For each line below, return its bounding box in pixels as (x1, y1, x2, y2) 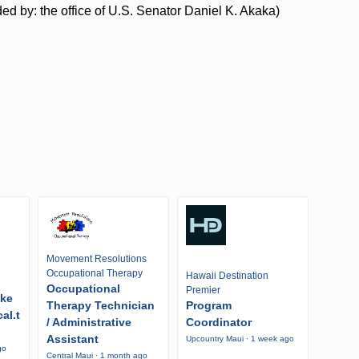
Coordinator (185, 316, 252, 329)
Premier (185, 284, 220, 296)
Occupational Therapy (46, 268, 143, 280)
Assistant (46, 333, 99, 346)
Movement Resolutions (46, 253, 147, 265)
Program (185, 299, 232, 313)
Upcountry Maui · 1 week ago (185, 334, 294, 344)
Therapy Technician (46, 299, 155, 313)
